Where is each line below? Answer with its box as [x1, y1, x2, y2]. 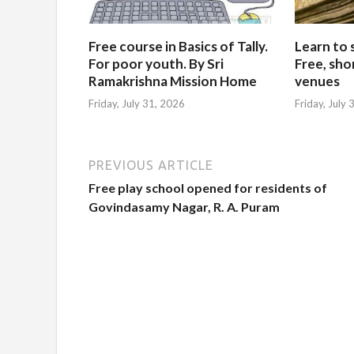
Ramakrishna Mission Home [88, 72, 257, 89]
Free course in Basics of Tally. [88, 37, 268, 55]
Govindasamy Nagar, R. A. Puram [88, 199, 280, 215]
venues [295, 72, 341, 89]
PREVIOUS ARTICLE [88, 158, 213, 173]
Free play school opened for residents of [88, 180, 327, 196]
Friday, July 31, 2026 [88, 97, 185, 111]
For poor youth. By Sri [88, 55, 224, 72]
